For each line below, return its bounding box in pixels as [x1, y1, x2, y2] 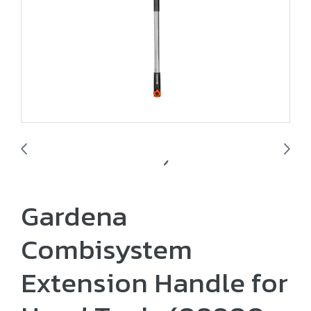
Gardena [21, 195, 127, 237]
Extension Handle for [21, 262, 288, 303]
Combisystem [21, 228, 192, 270]
